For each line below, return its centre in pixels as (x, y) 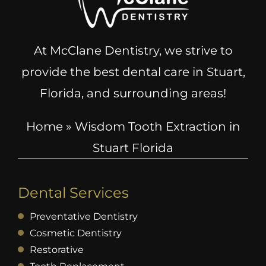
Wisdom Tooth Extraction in (157, 126)
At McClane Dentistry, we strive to (133, 50)
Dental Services (73, 192)
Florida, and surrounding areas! (133, 93)
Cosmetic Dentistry (75, 233)
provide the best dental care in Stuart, (133, 72)
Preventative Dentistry (83, 216)
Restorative (56, 249)
